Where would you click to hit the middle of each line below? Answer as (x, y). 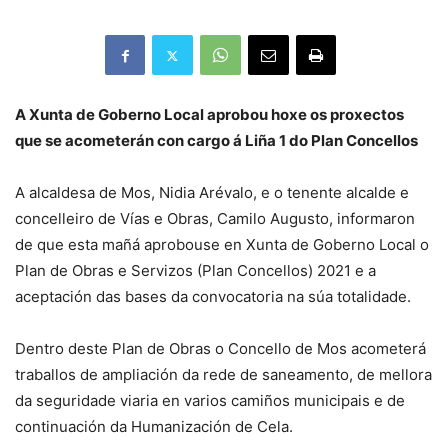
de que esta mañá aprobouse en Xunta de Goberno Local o (222, 245)
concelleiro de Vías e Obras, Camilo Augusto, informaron (215, 219)
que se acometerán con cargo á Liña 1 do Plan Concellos (216, 141)
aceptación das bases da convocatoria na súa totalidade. (213, 297)
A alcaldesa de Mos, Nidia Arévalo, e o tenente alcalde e (212, 193)
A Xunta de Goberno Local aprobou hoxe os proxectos (209, 115)
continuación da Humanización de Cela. (154, 427)
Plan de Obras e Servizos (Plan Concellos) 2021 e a (195, 271)
